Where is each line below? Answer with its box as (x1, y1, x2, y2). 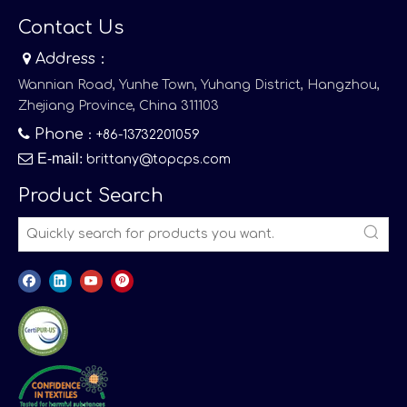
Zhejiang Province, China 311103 (18, 98, 219, 113)
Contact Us (18, 16, 124, 38)
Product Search (18, 184, 164, 206)
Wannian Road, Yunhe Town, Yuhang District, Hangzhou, (18, 77, 380, 92)
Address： (31, 50, 110, 67)
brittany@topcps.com (86, 152, 231, 166)
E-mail (37, 150, 79, 166)
